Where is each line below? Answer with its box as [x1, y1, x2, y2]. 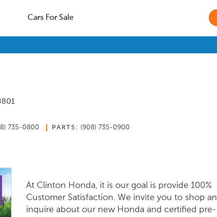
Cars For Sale [27, 14, 74, 22]
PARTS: [52, 124, 78, 131]
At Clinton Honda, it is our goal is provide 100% [26, 181, 212, 190]
